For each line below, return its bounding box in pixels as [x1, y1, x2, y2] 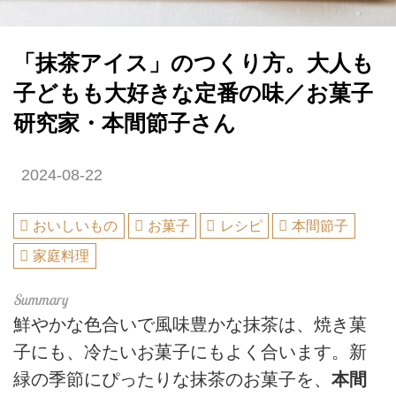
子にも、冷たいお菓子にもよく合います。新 [13, 341, 367, 362]
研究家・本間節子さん [13, 110, 236, 135]
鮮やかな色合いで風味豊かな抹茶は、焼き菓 [13, 314, 367, 334]
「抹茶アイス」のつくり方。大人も [13, 50, 374, 75]
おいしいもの [33, 218, 118, 234]
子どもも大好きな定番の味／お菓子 [13, 80, 373, 105]
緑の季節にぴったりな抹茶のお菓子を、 [13, 369, 331, 389]
